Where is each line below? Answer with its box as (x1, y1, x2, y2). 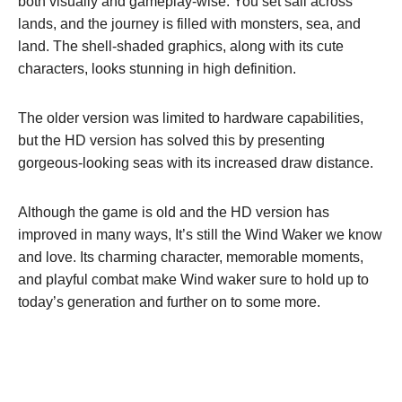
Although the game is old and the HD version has (18, 204, 329, 220)
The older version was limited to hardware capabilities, (18, 109, 363, 126)
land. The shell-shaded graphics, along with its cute (18, 38, 344, 54)
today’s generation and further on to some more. (18, 293, 320, 310)
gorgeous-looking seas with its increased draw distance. (18, 154, 377, 170)
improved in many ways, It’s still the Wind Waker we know (18, 226, 382, 242)
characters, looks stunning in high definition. (18, 60, 300, 76)
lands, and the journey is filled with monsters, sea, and (18, 15, 361, 31)
